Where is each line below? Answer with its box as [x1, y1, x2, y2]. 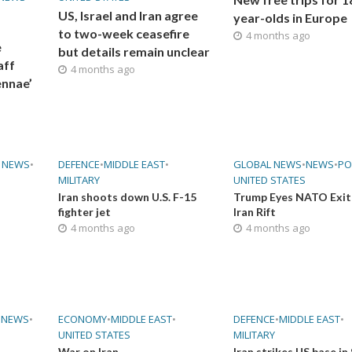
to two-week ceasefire [57, 25, 189, 41]
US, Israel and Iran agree [57, 7, 198, 23]
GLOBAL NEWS [233, 156, 302, 171]
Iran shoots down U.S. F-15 [57, 189, 196, 203]
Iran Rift [233, 204, 277, 218]
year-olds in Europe [233, 9, 348, 25]
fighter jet [57, 204, 111, 218]
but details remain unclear [57, 43, 210, 59]
